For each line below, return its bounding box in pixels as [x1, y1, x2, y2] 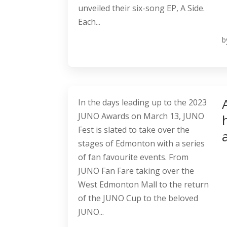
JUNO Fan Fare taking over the [78, 165, 195, 177]
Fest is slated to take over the [78, 124, 190, 136]
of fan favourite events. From [78, 152, 189, 163]
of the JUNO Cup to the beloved [78, 193, 199, 204]
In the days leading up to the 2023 [78, 97, 207, 108]
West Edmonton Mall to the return [78, 179, 209, 191]
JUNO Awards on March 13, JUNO [78, 110, 205, 122]
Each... [78, 16, 101, 28]
